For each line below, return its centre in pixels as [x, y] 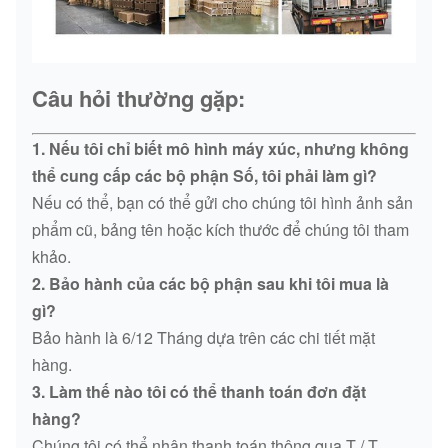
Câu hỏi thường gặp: [138, 98]
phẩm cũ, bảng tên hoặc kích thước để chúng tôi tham [220, 230]
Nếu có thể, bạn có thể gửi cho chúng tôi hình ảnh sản [222, 203]
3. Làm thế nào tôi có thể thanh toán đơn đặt [199, 392]
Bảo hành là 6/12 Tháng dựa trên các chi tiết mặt [203, 338]
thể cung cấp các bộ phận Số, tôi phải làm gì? [204, 176]
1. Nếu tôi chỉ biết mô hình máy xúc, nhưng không [220, 149]
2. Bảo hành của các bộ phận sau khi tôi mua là [210, 284]
